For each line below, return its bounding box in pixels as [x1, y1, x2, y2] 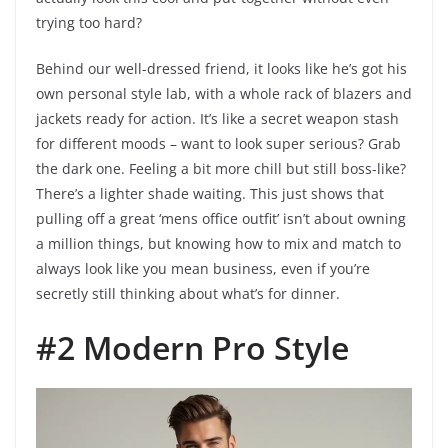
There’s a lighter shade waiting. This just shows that [36, 184, 384, 204]
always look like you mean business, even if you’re [36, 259, 370, 279]
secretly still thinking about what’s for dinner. [36, 284, 340, 304]
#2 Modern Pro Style [36, 326, 349, 370]
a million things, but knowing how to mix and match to [36, 234, 401, 254]
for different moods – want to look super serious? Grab [36, 134, 401, 154]
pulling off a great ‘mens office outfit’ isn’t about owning [36, 209, 406, 229]
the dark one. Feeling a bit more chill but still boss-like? [36, 159, 406, 179]
